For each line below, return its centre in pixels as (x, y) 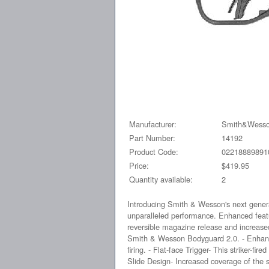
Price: (139, 165)
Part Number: (152, 138)
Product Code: (154, 151)
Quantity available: (161, 179)
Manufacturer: (153, 124)
